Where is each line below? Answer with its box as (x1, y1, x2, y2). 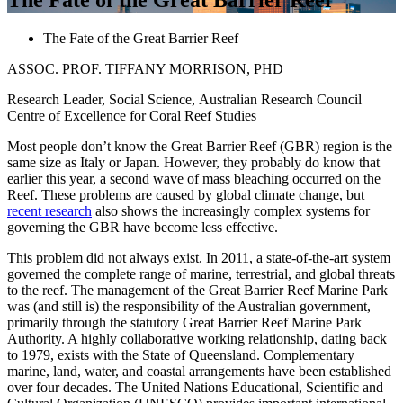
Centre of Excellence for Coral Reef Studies (7, 107, 256, 123)
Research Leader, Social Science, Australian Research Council (7, 91, 362, 107)
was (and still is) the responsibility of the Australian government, (7, 298, 371, 314)
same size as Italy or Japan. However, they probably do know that (7, 154, 380, 170)
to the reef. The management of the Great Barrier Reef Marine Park (7, 282, 388, 298)
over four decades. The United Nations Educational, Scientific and (7, 379, 383, 395)
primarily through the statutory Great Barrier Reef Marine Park (7, 314, 362, 330)
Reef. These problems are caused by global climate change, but (7, 186, 364, 202)
